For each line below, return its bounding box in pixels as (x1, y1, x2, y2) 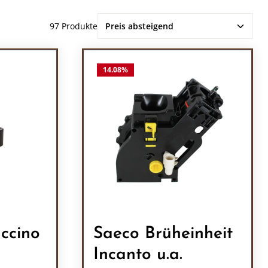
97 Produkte (50, 20, 98, 32)
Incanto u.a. (93, 246, 182, 263)
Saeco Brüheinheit (93, 225, 233, 242)
